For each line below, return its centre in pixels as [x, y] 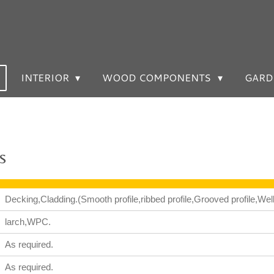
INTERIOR [46, 77]
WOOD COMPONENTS [158, 77]
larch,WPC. [28, 222]
